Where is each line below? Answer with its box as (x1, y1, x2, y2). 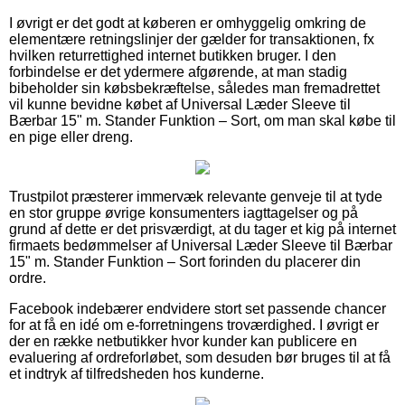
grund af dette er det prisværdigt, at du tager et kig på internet (9, 221, 396, 237)
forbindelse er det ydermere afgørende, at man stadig (9, 63, 347, 80)
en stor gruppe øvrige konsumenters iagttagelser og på (9, 204, 358, 221)
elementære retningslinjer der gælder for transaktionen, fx (9, 31, 374, 47)
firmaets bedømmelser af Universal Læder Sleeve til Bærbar (9, 237, 392, 253)
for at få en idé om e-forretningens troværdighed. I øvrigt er (9, 316, 379, 333)
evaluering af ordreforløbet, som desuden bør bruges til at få (9, 349, 391, 365)
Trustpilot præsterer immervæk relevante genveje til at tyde (9, 188, 382, 204)
